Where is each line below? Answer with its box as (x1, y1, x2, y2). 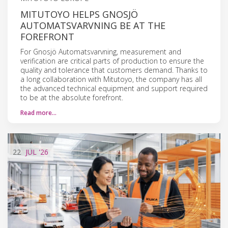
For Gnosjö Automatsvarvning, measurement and (20, 46, 181, 56)
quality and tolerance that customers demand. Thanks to (20, 65, 208, 75)
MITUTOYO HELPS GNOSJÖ (20, 8, 138, 20)
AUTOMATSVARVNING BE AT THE (20, 19, 165, 32)
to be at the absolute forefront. (20, 92, 123, 102)
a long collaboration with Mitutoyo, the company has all (20, 74, 202, 84)
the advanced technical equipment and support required (20, 83, 208, 93)
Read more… (20, 108, 56, 117)
